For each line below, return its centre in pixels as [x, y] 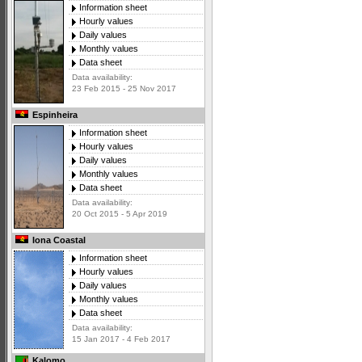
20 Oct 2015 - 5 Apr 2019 [120, 214]
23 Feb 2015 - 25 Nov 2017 [124, 89]
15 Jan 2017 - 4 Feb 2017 [121, 339]
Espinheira [54, 115]
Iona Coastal [58, 240]
